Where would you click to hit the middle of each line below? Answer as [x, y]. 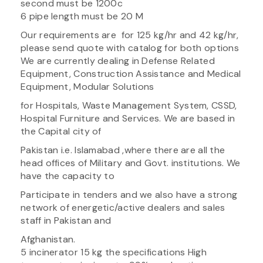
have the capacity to [68, 176]
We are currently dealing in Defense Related [118, 60]
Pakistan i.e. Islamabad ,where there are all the [123, 150]
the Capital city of [61, 131]
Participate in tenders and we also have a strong [129, 194]
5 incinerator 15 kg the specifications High [114, 252]
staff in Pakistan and [66, 220]
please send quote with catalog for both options [130, 48]
